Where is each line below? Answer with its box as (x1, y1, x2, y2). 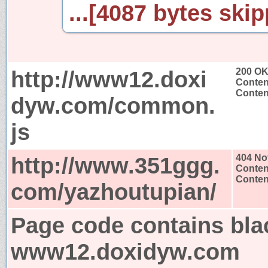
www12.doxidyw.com (11, 238, 240, 264)
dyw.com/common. (11, 92, 215, 118)
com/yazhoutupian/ (11, 178, 217, 205)
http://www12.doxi (11, 66, 207, 92)
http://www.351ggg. (11, 152, 220, 178)
